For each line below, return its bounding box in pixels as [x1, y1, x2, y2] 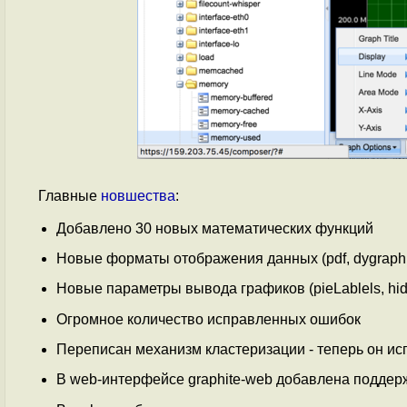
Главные [38, 187, 101, 203]
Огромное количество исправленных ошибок [56, 311, 361, 327]
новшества [101, 187, 175, 203]
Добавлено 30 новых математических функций [56, 220, 373, 236]
